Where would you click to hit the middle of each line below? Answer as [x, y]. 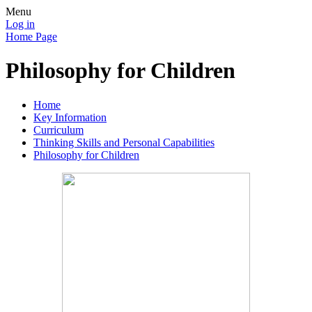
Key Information [70, 117]
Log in [20, 24]
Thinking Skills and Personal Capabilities [124, 142]
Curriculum [58, 130]
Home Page [31, 37]
